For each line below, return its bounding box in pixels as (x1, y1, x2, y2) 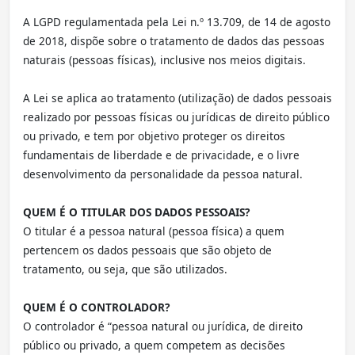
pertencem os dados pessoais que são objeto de (23, 242, 272, 258)
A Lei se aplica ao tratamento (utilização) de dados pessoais (23, 90, 332, 105)
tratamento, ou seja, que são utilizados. (23, 261, 227, 277)
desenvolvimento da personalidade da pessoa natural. (23, 166, 306, 181)
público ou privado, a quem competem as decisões (23, 338, 285, 353)
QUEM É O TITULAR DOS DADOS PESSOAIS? (23, 204, 250, 219)
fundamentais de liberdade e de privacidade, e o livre (23, 147, 300, 162)
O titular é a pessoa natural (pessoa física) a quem (23, 223, 284, 239)
